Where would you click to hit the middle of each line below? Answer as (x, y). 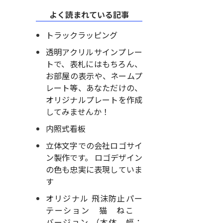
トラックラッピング (81, 35)
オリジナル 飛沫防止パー (94, 198)
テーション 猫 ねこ (94, 210)
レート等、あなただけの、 (94, 87)
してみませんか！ (77, 111)
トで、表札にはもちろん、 (94, 63)
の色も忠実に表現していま (94, 169)
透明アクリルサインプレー (94, 52)
